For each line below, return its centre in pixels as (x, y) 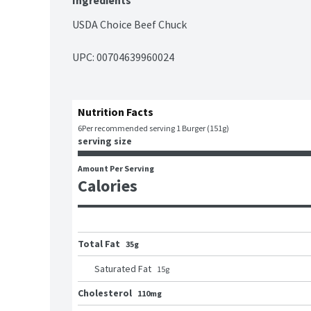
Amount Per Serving (116, 169)
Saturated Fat (123, 269)
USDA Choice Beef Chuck (129, 25)
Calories (108, 186)
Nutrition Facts (116, 112)
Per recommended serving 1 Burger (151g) (155, 128)
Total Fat (99, 244)
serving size (105, 141)
